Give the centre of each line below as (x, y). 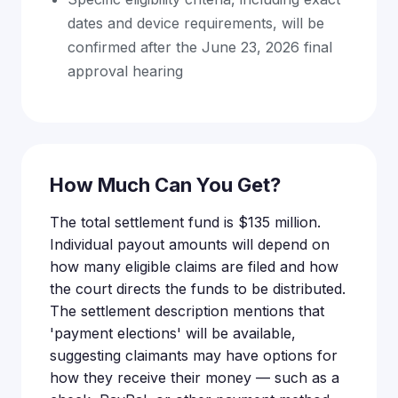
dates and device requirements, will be (196, 23)
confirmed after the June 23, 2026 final (200, 47)
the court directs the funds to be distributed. (198, 289)
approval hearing (125, 71)
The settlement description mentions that (187, 311)
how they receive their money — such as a (195, 378)
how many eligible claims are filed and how (194, 267)
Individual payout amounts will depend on (190, 244)
